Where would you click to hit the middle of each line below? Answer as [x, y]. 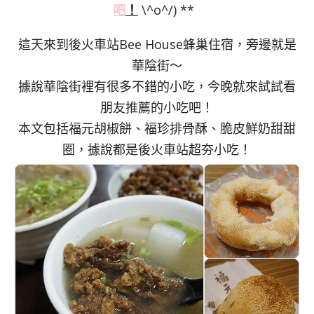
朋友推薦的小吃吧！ [157, 108]
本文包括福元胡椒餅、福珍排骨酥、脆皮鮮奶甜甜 [157, 129]
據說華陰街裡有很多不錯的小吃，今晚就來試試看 [157, 87]
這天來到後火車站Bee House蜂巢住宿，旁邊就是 [157, 45]
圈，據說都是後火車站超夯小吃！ [157, 150]
